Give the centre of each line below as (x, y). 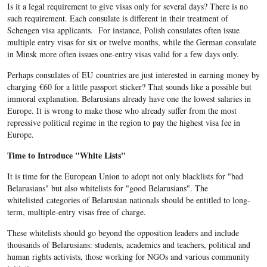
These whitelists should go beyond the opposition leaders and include (123, 233)
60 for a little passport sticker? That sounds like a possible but (147, 87)
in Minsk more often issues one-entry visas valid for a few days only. (125, 54)
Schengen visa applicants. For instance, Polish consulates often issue (123, 30)
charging (23, 87)
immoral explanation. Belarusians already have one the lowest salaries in (129, 99)
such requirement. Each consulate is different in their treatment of (117, 18)
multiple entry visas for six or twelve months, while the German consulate (131, 42)
